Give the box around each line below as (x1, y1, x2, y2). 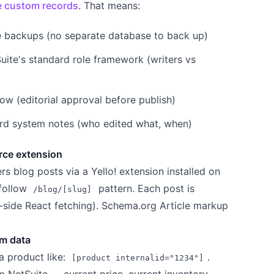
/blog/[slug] (33, 184, 92, 194)
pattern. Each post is (95, 182, 194, 194)
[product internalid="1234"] (72, 253, 204, 262)
